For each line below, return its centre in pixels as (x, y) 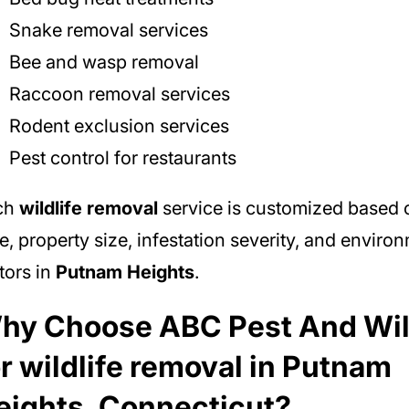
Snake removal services (108, 30)
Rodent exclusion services (119, 126)
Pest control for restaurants (122, 157)
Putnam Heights (125, 272)
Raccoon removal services (119, 94)
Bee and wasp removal (104, 62)
